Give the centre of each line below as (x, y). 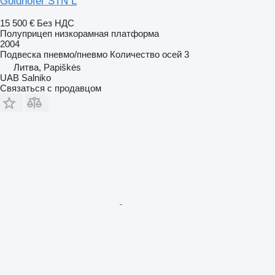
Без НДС (56, 23)
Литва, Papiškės (47, 67)
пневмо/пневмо (76, 54)
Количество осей (146, 54)
